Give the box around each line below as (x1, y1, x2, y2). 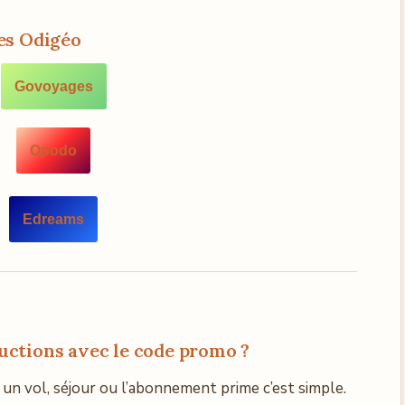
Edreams (23, 211, 84, 227)
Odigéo (14, 28, 81, 51)
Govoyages (14, 78, 93, 94)
